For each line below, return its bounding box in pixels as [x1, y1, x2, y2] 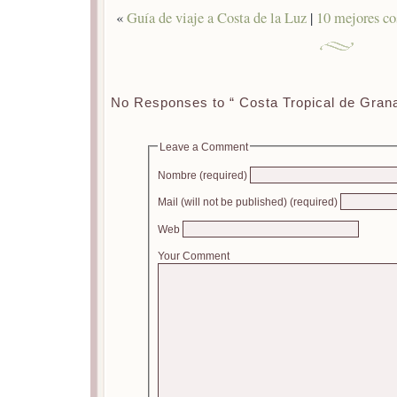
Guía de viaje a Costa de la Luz [126, 8, 307, 28]
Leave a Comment [159, 140, 248, 152]
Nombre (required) [157, 168, 247, 181]
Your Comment [157, 249, 230, 261]
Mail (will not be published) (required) [157, 196, 338, 208]
